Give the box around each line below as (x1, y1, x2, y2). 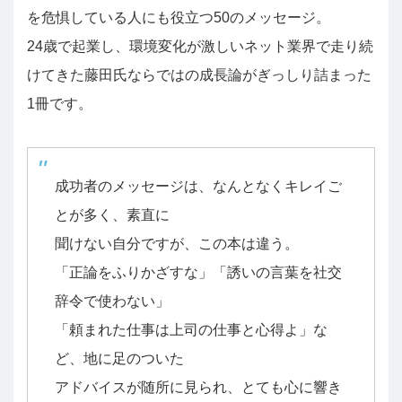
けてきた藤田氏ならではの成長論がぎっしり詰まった (27, 66, 371, 83)
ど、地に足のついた (55, 350, 184, 366)
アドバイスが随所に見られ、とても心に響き (55, 379, 342, 395)
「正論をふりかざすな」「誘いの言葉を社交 (55, 264, 342, 280)
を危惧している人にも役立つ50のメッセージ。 (27, 9, 330, 25)
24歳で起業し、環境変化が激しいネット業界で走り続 (27, 38, 373, 54)
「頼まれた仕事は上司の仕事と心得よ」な (55, 321, 328, 337)
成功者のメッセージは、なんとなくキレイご (55, 178, 342, 194)
